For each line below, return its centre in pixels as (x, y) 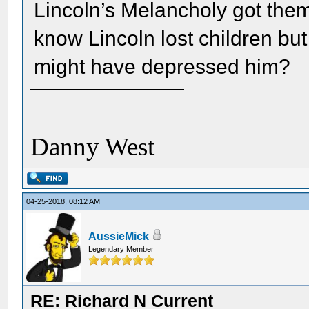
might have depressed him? (162, 67)
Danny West (93, 147)
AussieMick (119, 236)
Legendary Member (121, 249)
